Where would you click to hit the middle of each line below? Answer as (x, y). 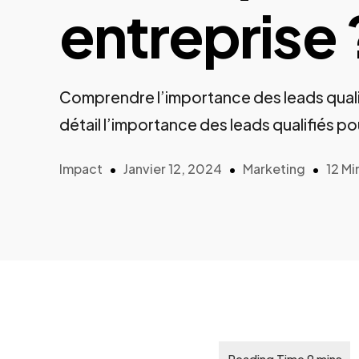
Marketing (274, 169)
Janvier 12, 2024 (173, 169)
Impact (81, 169)
